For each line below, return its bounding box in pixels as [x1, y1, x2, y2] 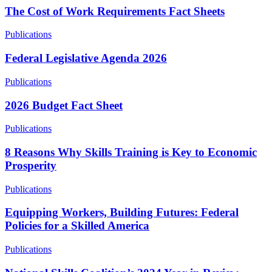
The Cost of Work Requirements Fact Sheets [5, 4, 225, 18]
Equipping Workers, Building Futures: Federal [5, 206, 239, 219]
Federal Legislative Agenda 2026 [5, 52, 167, 65]
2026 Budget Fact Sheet [5, 98, 123, 112]
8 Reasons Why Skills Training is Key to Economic [5, 146, 257, 159]
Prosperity [5, 159, 56, 172]
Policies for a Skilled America [5, 219, 149, 233]
